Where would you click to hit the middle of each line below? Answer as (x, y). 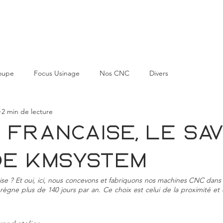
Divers (159, 73)
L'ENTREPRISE (182, 29)
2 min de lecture (27, 111)
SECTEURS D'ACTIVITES (93, 29)
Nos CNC (114, 73)
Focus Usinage (57, 73)
